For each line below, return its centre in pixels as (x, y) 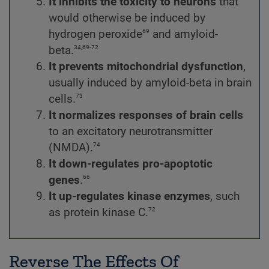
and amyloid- (184, 34)
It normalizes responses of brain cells (146, 115)
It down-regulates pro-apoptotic (131, 164)
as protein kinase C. (98, 212)
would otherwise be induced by (127, 18)
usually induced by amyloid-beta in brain (150, 83)
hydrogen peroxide (95, 34)
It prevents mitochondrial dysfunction (146, 66)
